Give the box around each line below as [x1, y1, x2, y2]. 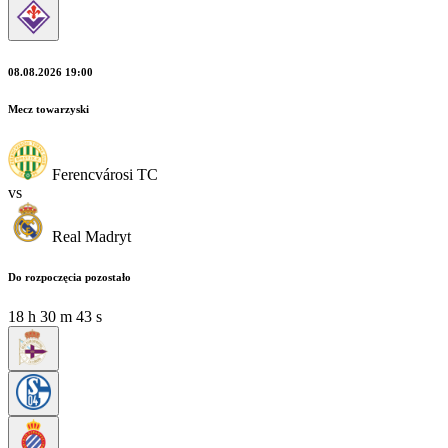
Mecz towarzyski [8, 102, 89, 115]
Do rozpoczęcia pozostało [8, 270, 131, 283]
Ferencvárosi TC [52, 165, 158, 183]
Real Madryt [52, 227, 131, 245]
